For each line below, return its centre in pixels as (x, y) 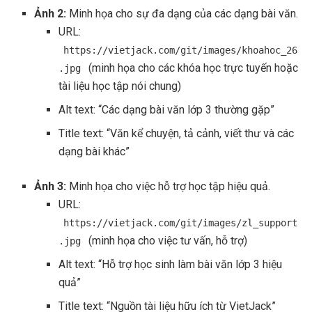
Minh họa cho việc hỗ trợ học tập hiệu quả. (169, 187)
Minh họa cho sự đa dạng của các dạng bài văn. (182, 14)
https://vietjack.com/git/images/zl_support (180, 223)
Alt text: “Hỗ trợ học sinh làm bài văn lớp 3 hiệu (170, 265)
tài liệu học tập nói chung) (119, 86)
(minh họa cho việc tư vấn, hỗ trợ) (166, 241)
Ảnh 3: (50, 187)
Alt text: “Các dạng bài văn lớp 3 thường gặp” (166, 110)
